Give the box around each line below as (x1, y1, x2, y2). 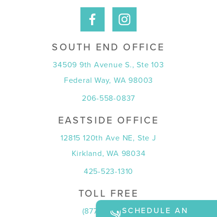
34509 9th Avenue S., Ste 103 (53, 60, 164, 70)
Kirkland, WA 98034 (71, 149, 146, 159)
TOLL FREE (78, 188, 139, 200)
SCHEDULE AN (122, 206, 188, 216)
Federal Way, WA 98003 (63, 76, 154, 86)
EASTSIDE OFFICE (58, 115, 159, 127)
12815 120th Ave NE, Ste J (61, 133, 156, 143)
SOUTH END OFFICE (52, 42, 165, 54)
